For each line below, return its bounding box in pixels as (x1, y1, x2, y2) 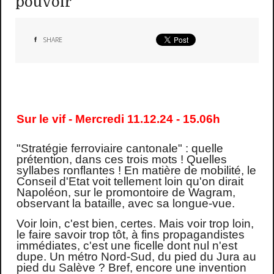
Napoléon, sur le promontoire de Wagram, (16, 185, 235, 199)
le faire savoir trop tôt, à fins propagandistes (16, 228, 245, 241)
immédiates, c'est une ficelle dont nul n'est (16, 239, 237, 252)
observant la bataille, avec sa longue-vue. (16, 196, 235, 210)
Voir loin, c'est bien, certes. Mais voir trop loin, (16, 217, 254, 230)
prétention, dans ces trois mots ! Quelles (16, 152, 227, 166)
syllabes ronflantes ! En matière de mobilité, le (16, 163, 256, 177)
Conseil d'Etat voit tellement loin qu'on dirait (16, 174, 243, 188)
